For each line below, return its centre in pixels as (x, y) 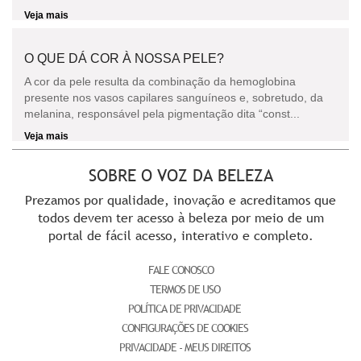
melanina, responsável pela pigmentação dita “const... (162, 114)
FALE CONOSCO (180, 270)
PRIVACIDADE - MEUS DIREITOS (185, 348)
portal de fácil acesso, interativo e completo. (180, 236)
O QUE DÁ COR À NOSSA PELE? (124, 59)
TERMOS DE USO (185, 290)
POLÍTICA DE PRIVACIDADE (185, 309)
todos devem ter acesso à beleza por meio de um (180, 218)
